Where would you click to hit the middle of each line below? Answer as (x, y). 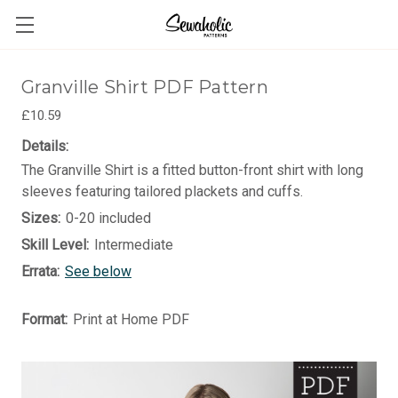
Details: (45, 146)
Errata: (40, 271)
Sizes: (41, 218)
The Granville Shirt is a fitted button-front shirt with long (192, 170)
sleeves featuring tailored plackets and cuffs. (162, 191)
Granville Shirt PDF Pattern (145, 87)
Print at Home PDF (131, 319)
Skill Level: (55, 245)
